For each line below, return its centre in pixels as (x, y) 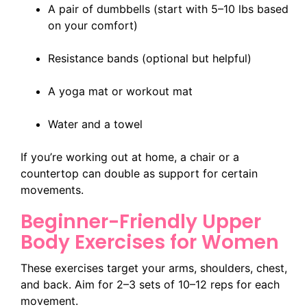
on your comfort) (93, 26)
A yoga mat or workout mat (120, 91)
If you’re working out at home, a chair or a (130, 157)
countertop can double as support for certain (139, 174)
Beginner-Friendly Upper (141, 222)
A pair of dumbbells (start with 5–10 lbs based (168, 9)
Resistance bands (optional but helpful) (150, 59)
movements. (52, 190)
